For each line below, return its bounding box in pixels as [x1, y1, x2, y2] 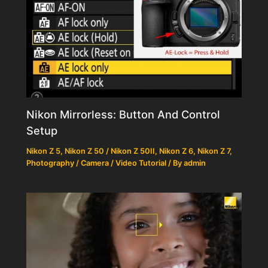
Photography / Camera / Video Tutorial [26, 158, 167, 167]
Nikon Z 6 [159, 146, 194, 156]
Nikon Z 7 [197, 146, 230, 156]
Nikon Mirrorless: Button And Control [26, 107, 221, 121]
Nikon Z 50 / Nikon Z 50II [65, 146, 156, 156]
